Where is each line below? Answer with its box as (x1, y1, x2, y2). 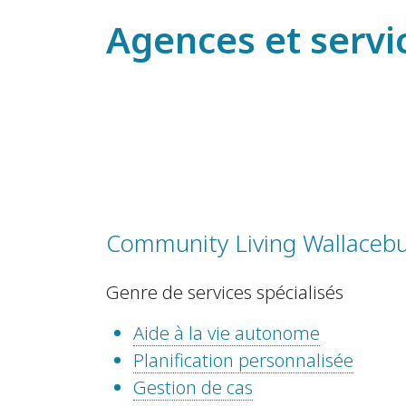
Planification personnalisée (133, 348, 353, 373)
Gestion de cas (133, 375, 253, 401)
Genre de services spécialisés (106, 280, 343, 305)
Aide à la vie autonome (133, 321, 320, 346)
